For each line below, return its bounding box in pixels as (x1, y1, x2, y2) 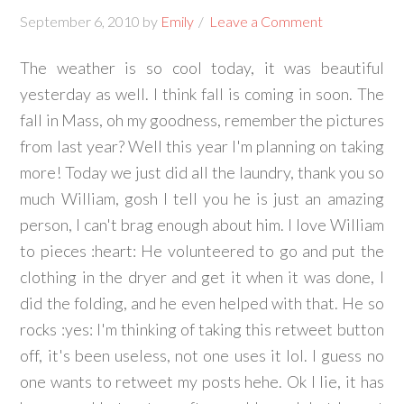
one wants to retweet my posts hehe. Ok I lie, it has (20, 372, 384, 391)
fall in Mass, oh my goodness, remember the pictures (20, 110, 384, 130)
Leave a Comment (209, 13, 324, 30)
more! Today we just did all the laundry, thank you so (20, 162, 384, 182)
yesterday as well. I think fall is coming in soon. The (20, 84, 384, 104)
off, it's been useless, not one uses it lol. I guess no (20, 345, 384, 365)
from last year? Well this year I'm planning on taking (20, 136, 384, 156)
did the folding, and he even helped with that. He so (20, 293, 384, 313)
